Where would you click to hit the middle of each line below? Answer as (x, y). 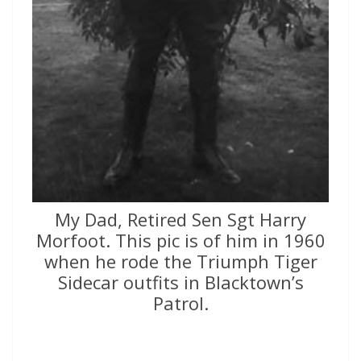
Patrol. (180, 303)
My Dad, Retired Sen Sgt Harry (180, 220)
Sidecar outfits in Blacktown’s (180, 282)
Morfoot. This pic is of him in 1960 (180, 241)
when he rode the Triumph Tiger (180, 261)
